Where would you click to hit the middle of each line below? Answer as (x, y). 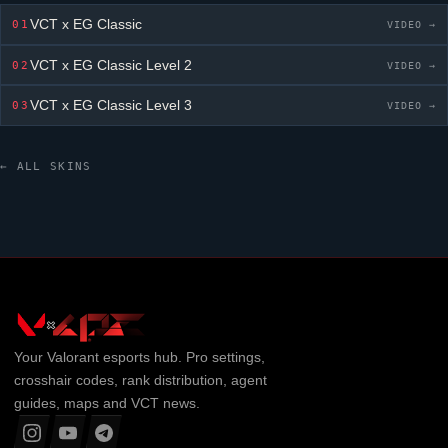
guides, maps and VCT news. (106, 402)
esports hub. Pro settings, (181, 356)
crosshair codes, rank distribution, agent (140, 379)
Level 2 (167, 65)
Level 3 (167, 106)
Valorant (72, 356)
